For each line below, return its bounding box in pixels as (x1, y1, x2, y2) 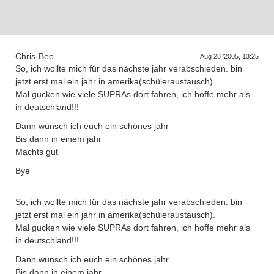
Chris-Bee (15, 51, 54, 61)
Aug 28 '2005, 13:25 (200, 53, 259, 60)
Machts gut (15, 147, 58, 157)
